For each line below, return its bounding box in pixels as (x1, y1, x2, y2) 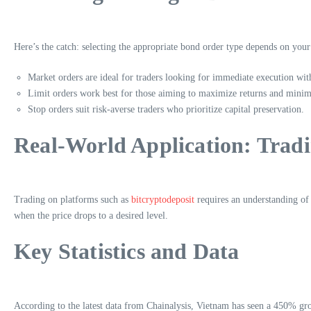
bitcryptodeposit (131, 194, 194, 205)
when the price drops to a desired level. (14, 210, 168, 221)
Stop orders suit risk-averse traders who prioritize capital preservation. (28, 103, 304, 115)
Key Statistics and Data (14, 238, 239, 264)
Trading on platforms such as (14, 194, 131, 205)
